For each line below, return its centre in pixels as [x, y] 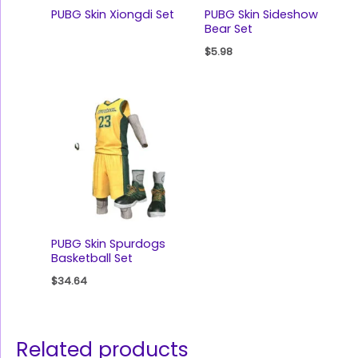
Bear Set [228, 28]
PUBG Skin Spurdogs [108, 244]
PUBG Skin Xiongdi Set [112, 14]
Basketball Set [91, 259]
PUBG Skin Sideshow [261, 14]
